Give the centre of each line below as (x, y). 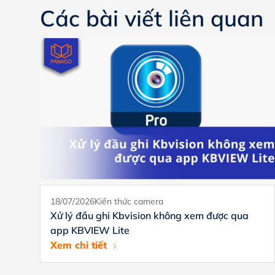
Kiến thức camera (129, 202)
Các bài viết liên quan (151, 18)
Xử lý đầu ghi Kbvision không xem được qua (149, 216)
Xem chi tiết (78, 245)
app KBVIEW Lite (90, 230)
